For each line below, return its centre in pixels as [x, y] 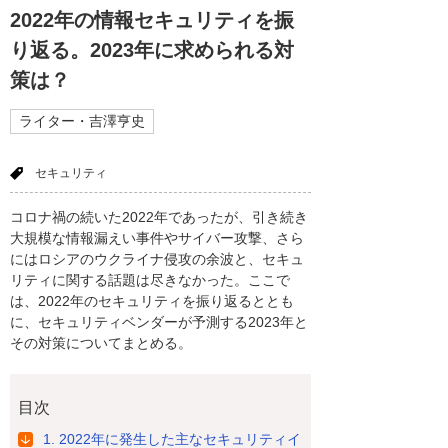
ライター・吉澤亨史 [82, 121]
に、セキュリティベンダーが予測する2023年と [159, 321]
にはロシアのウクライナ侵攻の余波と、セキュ [157, 258]
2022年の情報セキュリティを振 [152, 20]
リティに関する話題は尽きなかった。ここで [150, 279]
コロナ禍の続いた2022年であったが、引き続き [159, 216]
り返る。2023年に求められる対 [152, 50]
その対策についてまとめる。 [101, 342]
